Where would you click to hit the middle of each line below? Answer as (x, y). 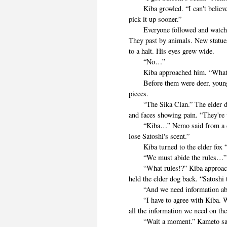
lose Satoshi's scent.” (159, 136)
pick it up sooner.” (155, 19)
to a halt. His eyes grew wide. (172, 51)
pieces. (139, 94)
